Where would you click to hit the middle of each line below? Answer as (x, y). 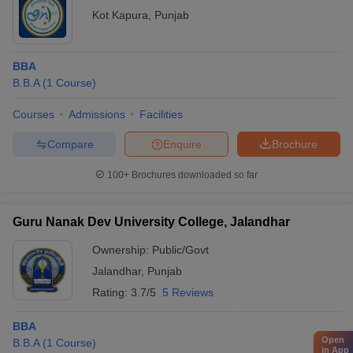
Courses (33, 114)
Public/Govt (180, 250)
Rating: (111, 292)
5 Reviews (188, 292)
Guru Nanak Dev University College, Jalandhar (151, 222)
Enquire (182, 144)
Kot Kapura (120, 15)
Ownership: (122, 250)
